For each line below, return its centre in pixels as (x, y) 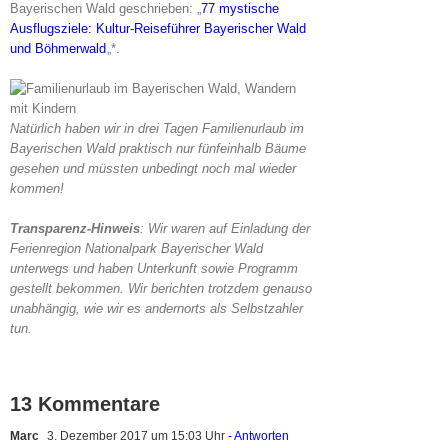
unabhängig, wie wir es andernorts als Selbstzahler (156, 308)
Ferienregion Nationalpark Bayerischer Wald (136, 248)
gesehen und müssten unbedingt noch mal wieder (153, 168)
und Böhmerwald (58, 48)
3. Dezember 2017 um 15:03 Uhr (134, 435)
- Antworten (257, 435)
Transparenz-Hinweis (75, 228)
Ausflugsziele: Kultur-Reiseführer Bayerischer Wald (158, 28)
